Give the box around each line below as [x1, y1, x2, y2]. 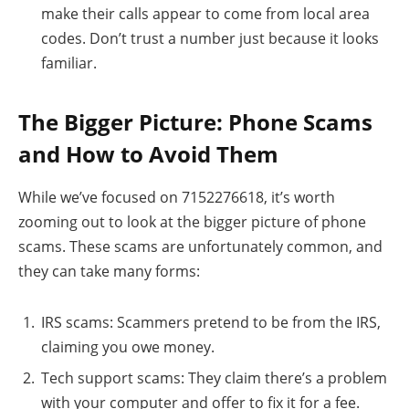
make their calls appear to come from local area [41, 4, 370, 25]
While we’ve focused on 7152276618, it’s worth [18, 187, 335, 208]
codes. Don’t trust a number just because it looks [41, 28, 379, 49]
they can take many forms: [18, 261, 200, 282]
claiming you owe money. [41, 337, 215, 358]
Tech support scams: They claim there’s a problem [41, 368, 387, 389]
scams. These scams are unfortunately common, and [18, 236, 383, 257]
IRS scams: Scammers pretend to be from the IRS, [41, 312, 381, 333]
